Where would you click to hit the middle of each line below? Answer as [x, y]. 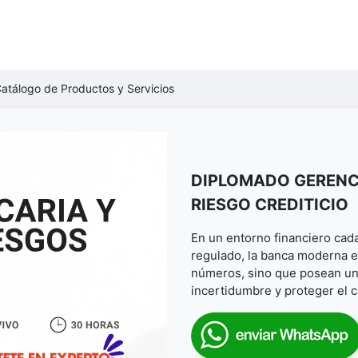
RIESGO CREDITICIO [270, 204]
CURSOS [79, 34]
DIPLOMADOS [157, 34]
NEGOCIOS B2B [253, 34]
